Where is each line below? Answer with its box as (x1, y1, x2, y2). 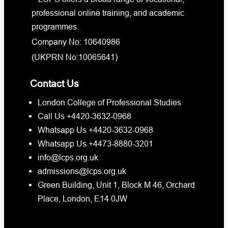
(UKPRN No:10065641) (32, 52, 118, 62)
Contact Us (30, 78, 79, 90)
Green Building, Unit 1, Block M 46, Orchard (38, 180, 195, 190)
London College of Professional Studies (38, 98, 181, 107)
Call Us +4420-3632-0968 (38, 111, 131, 121)
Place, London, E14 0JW (38, 194, 127, 204)
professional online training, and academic (32, 8, 184, 18)
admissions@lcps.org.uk (38, 166, 126, 176)
